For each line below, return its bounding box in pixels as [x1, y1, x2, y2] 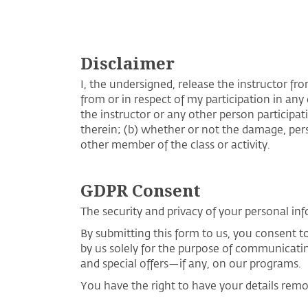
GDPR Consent [80, 179, 201, 201]
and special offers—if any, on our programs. [80, 256, 301, 270]
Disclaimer [80, 52, 175, 74]
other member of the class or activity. [80, 137, 270, 151]
